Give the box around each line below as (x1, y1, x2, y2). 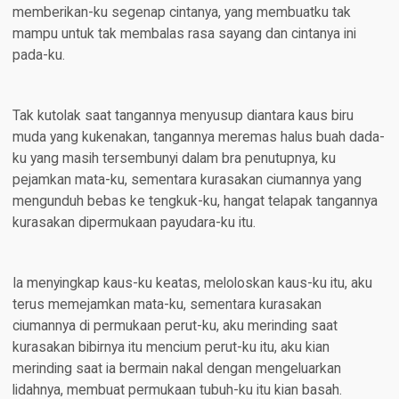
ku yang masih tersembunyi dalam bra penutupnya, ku (12, 151, 336, 167)
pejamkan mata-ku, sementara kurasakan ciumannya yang (12, 172, 362, 189)
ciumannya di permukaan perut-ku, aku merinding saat (12, 318, 338, 335)
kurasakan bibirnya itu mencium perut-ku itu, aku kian (12, 339, 330, 356)
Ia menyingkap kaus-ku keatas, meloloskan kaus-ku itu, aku (12, 275, 372, 292)
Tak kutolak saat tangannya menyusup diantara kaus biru (12, 108, 354, 125)
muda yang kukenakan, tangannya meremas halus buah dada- (12, 129, 385, 146)
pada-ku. (12, 47, 65, 64)
